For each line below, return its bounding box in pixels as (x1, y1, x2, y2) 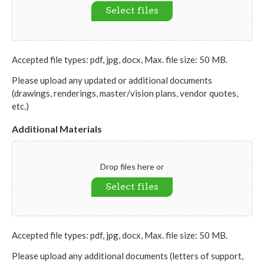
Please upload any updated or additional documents (12, 74, 212, 85)
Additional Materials (12, 123, 102, 134)
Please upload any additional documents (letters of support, (12, 250, 243, 262)
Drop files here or (100, 161, 164, 171)
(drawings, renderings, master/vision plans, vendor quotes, (12, 87, 238, 98)
